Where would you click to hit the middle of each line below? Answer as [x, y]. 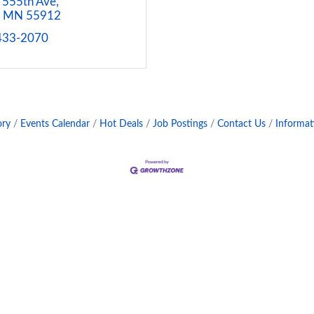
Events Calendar [55, 124]
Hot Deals [121, 124]
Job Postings [180, 124]
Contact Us [241, 124]
